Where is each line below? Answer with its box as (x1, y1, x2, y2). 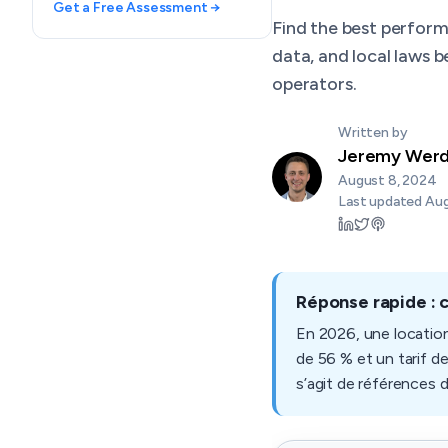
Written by (338, 124, 408, 141)
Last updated (338, 193, 425, 210)
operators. (272, 73, 357, 95)
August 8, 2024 (338, 172, 437, 189)
